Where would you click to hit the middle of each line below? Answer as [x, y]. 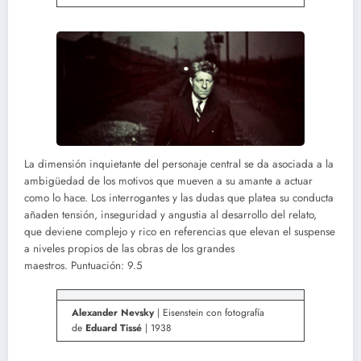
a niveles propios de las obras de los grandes [129, 248]
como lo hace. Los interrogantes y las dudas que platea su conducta [179, 197]
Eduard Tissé [114, 328]
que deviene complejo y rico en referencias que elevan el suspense [180, 231]
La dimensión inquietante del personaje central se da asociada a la [179, 164]
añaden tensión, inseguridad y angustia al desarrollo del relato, [170, 214]
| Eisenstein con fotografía [209, 313]
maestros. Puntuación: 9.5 [83, 265]
